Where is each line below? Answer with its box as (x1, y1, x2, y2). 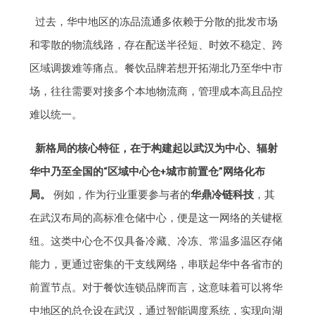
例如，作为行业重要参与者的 (51, 188, 191, 202)
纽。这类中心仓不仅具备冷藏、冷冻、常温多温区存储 (30, 235, 283, 248)
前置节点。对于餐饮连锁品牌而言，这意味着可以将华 (30, 281, 283, 295)
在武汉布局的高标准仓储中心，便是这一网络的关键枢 (30, 212, 283, 225)
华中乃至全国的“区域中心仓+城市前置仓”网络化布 (30, 165, 266, 179)
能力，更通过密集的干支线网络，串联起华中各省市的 (30, 258, 283, 271)
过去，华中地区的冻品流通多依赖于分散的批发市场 (34, 15, 278, 29)
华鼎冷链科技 (191, 188, 255, 202)
